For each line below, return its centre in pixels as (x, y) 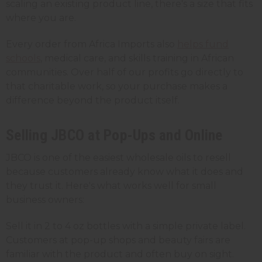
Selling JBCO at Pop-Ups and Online (114, 135)
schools (23, 58)
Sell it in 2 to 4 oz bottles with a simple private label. (126, 226)
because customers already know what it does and (125, 172)
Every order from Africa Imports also (92, 44)
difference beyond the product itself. (93, 101)
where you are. (41, 18)
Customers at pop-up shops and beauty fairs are (118, 240)
